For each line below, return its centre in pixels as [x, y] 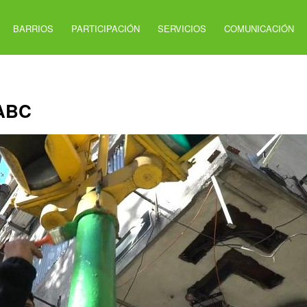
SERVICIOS [182, 28]
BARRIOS [34, 28]
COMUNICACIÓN [259, 28]
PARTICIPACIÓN [106, 28]
